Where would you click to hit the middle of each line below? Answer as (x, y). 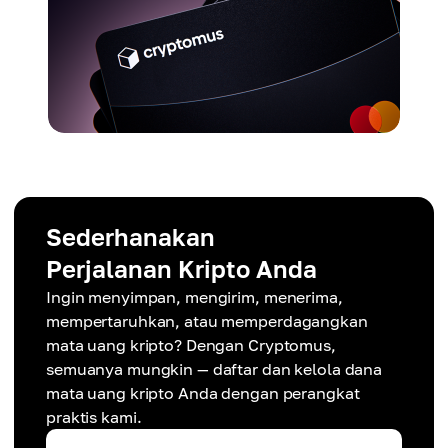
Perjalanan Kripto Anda (181, 268)
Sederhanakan (130, 236)
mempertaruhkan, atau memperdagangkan (207, 321)
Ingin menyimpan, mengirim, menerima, (194, 297)
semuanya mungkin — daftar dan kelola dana (214, 369)
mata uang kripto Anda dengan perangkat (203, 393)
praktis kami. (94, 417)
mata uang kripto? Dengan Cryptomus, (191, 345)
